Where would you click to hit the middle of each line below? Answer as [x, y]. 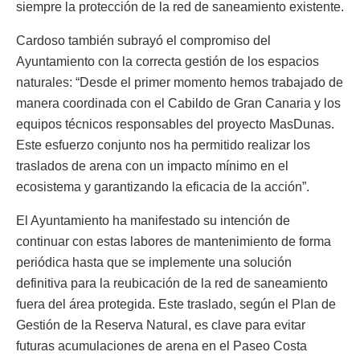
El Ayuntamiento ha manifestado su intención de [153, 220]
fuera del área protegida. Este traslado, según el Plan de [176, 304]
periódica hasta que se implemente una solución [154, 262]
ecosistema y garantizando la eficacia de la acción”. [163, 186]
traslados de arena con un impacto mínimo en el [152, 166]
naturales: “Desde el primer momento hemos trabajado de [180, 82]
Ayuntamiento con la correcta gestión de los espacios [168, 61]
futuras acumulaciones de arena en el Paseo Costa [162, 346]
